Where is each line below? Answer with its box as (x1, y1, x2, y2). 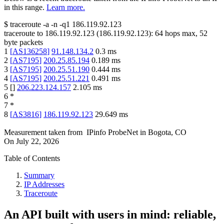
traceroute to (4, 29, 43, 38)
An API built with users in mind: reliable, (4, 208, 216, 221)
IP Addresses (24, 180, 64, 189)
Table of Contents (4, 154, 60, 163)
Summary (24, 171, 54, 180)
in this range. (4, 3, 44, 12)
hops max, (163, 29, 199, 38)
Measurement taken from (4, 128, 82, 137)
